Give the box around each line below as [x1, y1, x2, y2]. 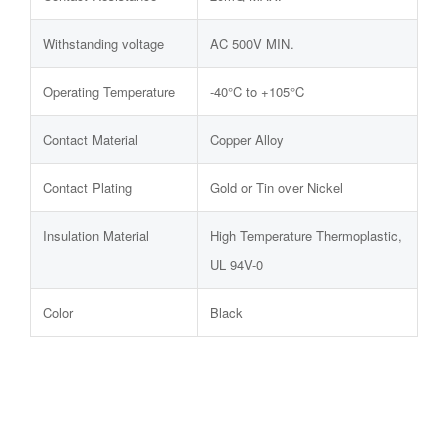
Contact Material [43, 130, 138, 149]
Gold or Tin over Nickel [210, 178, 343, 197]
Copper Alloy [210, 130, 284, 149]
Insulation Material [43, 226, 149, 245]
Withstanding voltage [43, 34, 164, 53]
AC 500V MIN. [210, 34, 294, 53]
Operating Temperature [43, 82, 175, 101]
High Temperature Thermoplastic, [210, 226, 402, 245]
